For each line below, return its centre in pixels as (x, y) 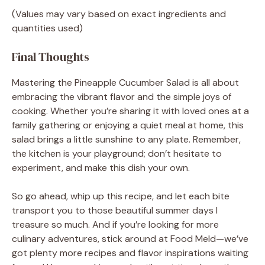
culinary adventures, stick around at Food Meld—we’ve (130, 238)
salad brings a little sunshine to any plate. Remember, (126, 139)
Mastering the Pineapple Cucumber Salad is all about (125, 82)
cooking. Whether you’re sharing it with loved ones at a (130, 111)
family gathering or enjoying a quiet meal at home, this (128, 125)
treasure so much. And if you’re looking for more (115, 224)
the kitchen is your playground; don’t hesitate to (117, 153)
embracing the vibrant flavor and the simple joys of (122, 96)
